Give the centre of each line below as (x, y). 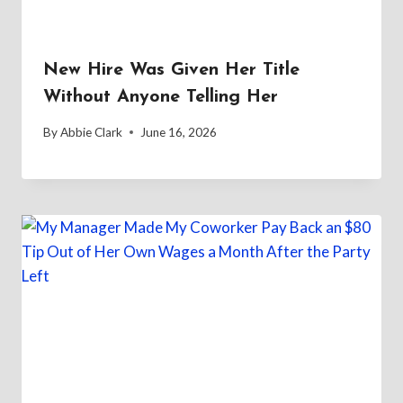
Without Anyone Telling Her (161, 98)
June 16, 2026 (179, 132)
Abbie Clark (92, 132)
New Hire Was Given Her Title (171, 71)
